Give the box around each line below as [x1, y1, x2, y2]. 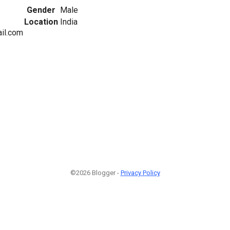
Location [24, 16, 58, 27]
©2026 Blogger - [70, 169, 121, 177]
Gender [27, 5, 55, 15]
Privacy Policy [120, 169, 160, 177]
